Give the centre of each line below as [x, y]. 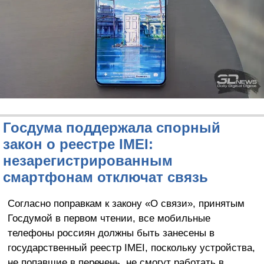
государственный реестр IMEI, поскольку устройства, [131, 248]
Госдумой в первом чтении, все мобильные [109, 218]
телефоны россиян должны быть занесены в [111, 233]
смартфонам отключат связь [105, 177]
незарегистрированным [88, 161]
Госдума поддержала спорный [112, 128]
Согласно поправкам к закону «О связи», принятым [126, 204]
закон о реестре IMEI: [78, 144]
